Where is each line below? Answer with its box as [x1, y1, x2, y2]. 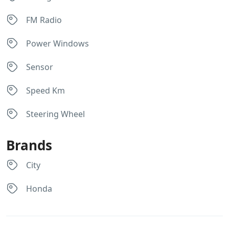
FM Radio [26, 14, 62, 26]
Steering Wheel [26, 108, 85, 120]
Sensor [26, 61, 53, 73]
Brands [6, 136, 52, 154]
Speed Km [26, 85, 65, 96]
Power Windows [26, 38, 89, 49]
